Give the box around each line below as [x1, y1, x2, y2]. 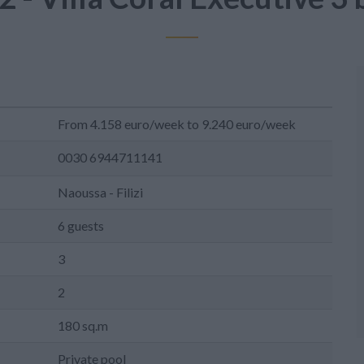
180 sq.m [58, 318, 108, 333]
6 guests [58, 218, 104, 233]
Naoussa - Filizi [58, 184, 143, 200]
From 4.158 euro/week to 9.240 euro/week [58, 116, 296, 132]
